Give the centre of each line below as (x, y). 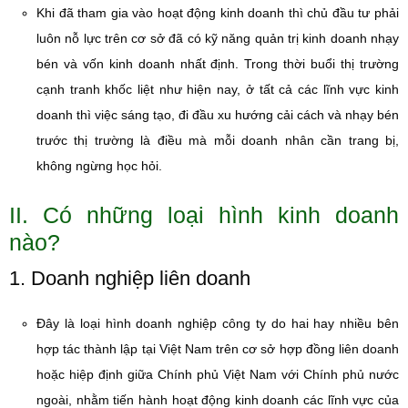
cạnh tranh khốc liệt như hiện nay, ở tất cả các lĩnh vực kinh (218, 89)
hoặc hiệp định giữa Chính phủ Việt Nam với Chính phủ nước (218, 374)
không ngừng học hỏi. (99, 166)
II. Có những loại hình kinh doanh (204, 215)
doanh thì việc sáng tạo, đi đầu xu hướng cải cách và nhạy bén (218, 115)
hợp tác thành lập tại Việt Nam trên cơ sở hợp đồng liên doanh (218, 349)
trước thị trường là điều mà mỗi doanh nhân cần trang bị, (218, 140)
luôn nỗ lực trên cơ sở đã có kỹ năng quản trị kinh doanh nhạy (218, 38)
